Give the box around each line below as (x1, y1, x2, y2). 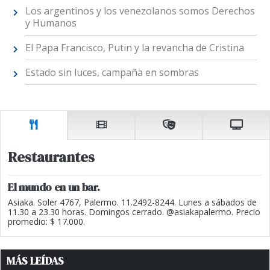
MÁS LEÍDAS (7, 254, 64, 269)
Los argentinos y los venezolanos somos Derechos (25, 4, 255, 17)
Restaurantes (8, 147, 95, 168)
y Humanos (25, 16, 77, 30)
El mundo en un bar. (8, 180, 100, 195)
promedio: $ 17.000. (8, 216, 85, 228)
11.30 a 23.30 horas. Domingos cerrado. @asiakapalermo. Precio (8, 206, 260, 218)
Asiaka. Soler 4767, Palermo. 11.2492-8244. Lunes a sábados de (8, 196, 257, 209)
